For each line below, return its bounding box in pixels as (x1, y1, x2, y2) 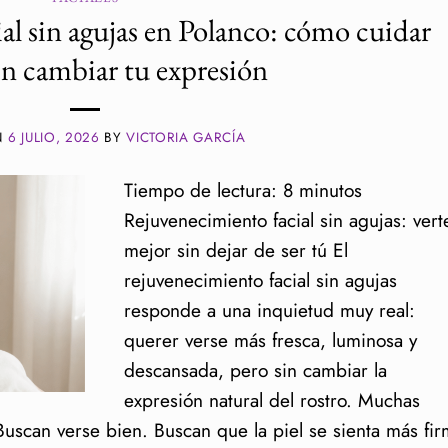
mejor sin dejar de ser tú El (123, 235, 348, 264)
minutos (298, 175, 362, 204)
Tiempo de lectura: (123, 175, 277, 204)
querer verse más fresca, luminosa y (123, 325, 417, 354)
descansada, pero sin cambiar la (123, 355, 387, 384)
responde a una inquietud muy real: (123, 295, 415, 324)
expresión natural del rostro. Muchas (123, 385, 420, 414)
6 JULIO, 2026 (7, 127, 100, 147)
